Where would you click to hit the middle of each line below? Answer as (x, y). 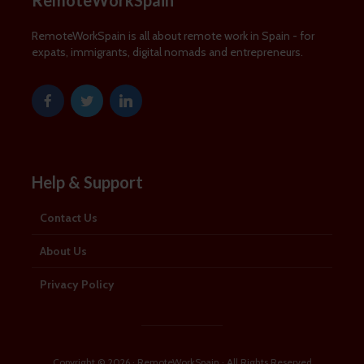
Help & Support (87, 182)
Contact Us (69, 218)
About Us (63, 251)
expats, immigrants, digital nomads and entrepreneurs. (167, 52)
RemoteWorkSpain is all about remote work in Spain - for (173, 36)
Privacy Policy (77, 284)
